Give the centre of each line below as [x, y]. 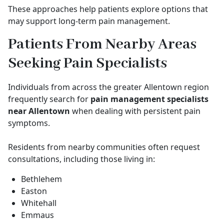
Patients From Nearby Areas [102, 44]
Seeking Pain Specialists [87, 63]
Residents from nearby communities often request [104, 147]
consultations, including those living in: [81, 159]
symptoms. [29, 123]
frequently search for [49, 99]
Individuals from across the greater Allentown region [108, 87]
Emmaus [37, 215]
